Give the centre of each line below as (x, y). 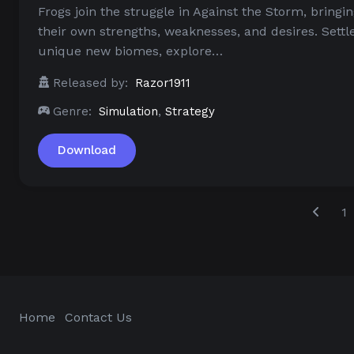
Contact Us (98, 317)
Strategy (190, 111)
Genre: (72, 111)
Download (87, 150)
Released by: (90, 83)
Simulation (128, 111)
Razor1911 (163, 83)
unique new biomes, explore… (130, 51)
